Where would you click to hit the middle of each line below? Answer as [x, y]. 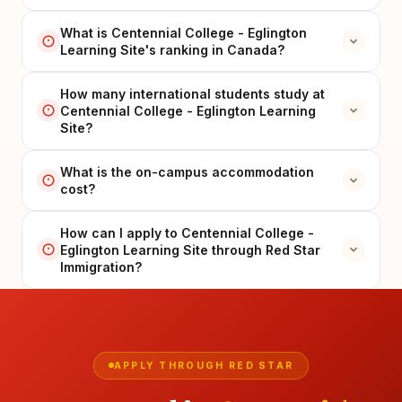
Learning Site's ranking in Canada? [172, 49]
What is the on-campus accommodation [187, 171]
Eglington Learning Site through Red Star [190, 249]
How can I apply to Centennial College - [187, 232]
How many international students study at [192, 93]
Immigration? [101, 267]
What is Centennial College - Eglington [184, 32]
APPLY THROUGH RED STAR [204, 365]
